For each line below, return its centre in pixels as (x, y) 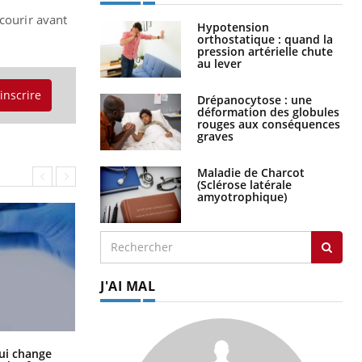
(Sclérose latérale (244, 184)
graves (215, 136)
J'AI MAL (128, 286)
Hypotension (233, 27)
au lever (219, 63)
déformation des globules (268, 112)
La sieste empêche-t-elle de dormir (196, 351)
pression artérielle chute (265, 51)
